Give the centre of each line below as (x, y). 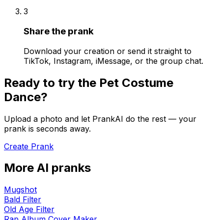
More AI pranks (47, 168)
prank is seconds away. (47, 128)
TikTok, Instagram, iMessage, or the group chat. (113, 61)
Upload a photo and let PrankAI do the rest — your (100, 119)
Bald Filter (23, 200)
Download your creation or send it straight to (108, 51)
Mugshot (20, 190)
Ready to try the (52, 82)
